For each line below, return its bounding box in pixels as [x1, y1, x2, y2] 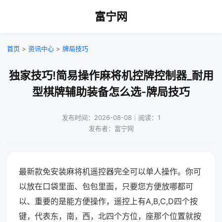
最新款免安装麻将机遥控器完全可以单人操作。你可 [19, 166, 201, 176]
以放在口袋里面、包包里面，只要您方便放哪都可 [19, 181, 193, 191]
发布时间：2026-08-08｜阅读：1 [61, 113, 161, 121]
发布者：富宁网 [88, 124, 134, 132]
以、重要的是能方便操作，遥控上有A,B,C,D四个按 [19, 196, 198, 206]
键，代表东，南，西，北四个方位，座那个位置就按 [19, 211, 201, 221]
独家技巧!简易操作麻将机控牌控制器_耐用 [8, 69, 214, 82]
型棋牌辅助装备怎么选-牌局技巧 [32, 85, 190, 98]
